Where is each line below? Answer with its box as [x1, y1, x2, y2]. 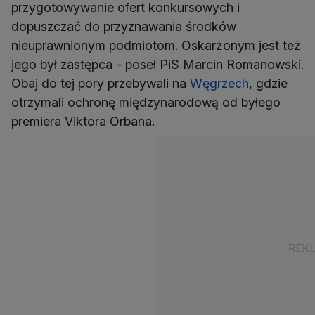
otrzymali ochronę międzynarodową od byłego [11, 95, 281, 110]
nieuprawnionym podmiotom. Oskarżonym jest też [11, 38, 301, 53]
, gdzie [249, 76, 288, 91]
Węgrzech [190, 76, 249, 91]
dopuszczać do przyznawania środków [11, 19, 236, 34]
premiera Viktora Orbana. [11, 114, 158, 129]
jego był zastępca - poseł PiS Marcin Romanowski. [11, 57, 304, 72]
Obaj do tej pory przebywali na [11, 76, 190, 91]
